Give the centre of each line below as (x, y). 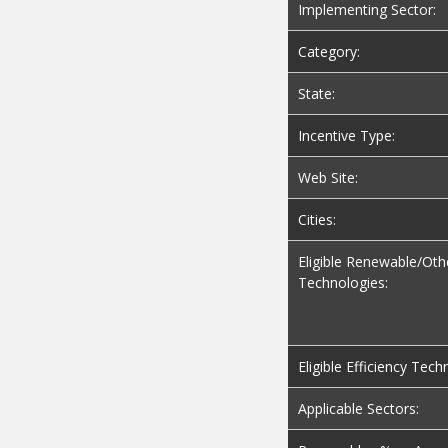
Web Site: (328, 178)
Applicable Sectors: (358, 409)
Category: (329, 52)
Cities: (317, 220)
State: (316, 94)
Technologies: (343, 283)
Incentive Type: (346, 136)
